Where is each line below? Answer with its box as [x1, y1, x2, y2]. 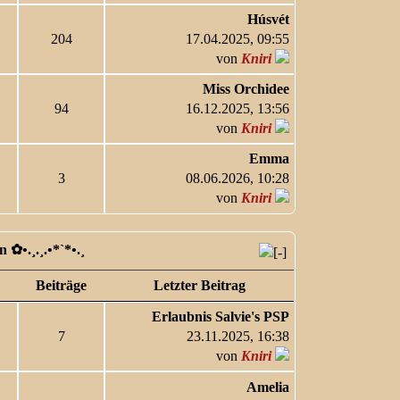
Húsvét [247, 12, 290, 27]
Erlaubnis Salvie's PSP [152, 309, 290, 324]
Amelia [246, 379, 290, 395]
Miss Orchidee [203, 81, 290, 96]
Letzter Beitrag [153, 278, 246, 293]
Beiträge [36, 278, 87, 293]
